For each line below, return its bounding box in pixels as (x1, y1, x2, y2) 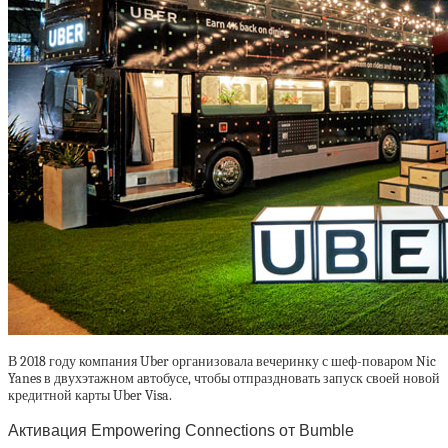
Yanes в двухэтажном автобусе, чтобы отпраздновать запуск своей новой (8, 370, 440, 388)
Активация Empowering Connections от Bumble (8, 420, 354, 439)
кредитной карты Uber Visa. (8, 387, 172, 405)
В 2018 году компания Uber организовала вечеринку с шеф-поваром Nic (8, 353, 436, 371)
